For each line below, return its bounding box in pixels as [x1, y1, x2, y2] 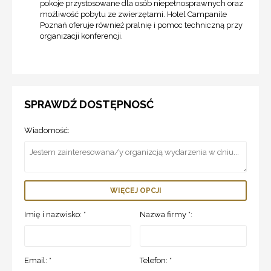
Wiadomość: [24, 125, 70, 135]
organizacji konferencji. [40, 31, 123, 41]
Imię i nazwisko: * [24, 209, 86, 219]
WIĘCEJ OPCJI [109, 186, 162, 195]
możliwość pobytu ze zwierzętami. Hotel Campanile [40, 9, 227, 19]
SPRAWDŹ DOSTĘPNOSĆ [24, 97, 154, 111]
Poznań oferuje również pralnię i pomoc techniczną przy [40, 20, 243, 30]
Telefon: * [140, 255, 172, 265]
